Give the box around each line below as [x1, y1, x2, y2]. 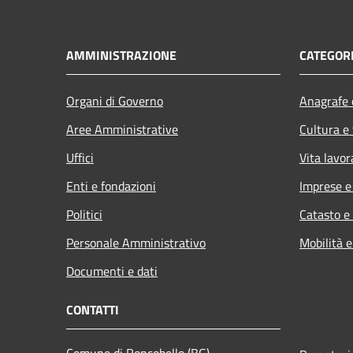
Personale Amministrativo [66, 232, 206, 252]
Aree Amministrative [66, 119, 178, 139]
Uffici [66, 147, 94, 167]
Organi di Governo [66, 91, 163, 110]
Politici [66, 204, 102, 224]
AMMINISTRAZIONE [66, 45, 176, 65]
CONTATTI [66, 299, 119, 319]
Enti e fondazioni [66, 176, 156, 195]
